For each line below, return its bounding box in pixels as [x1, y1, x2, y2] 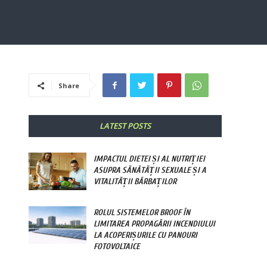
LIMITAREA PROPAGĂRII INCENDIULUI [94, 219, 216, 229]
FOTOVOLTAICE [94, 241, 141, 252]
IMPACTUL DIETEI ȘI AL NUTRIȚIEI [94, 154, 206, 164]
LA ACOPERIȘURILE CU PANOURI [94, 230, 198, 241]
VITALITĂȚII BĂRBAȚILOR [94, 176, 177, 187]
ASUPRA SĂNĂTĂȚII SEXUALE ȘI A [94, 165, 207, 176]
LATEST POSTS [100, 120, 151, 132]
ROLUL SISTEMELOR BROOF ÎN [94, 207, 191, 218]
